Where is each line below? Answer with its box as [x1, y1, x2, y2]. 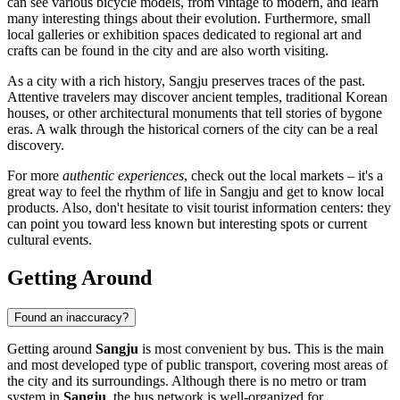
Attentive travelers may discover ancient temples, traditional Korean [7, 88, 387, 104]
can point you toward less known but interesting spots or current [7, 215, 367, 231]
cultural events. [7, 231, 92, 247]
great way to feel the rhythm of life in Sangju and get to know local [7, 183, 384, 199]
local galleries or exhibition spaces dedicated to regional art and [7, 26, 362, 42]
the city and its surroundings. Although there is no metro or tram [7, 372, 366, 388]
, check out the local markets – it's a [184, 167, 383, 183]
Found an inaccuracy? [14, 310, 129, 324]
